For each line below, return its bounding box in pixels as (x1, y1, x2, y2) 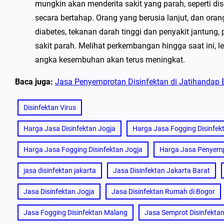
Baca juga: (15, 77, 53, 86)
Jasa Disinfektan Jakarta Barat (113, 166, 210, 174)
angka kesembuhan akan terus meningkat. (35, 55, 185, 64)
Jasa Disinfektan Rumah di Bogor (111, 187, 215, 195)
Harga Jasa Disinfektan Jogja (23, 124, 115, 132)
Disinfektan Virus (23, 103, 76, 111)
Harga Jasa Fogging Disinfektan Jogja (23, 145, 142, 153)
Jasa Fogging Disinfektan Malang (23, 208, 127, 216)
